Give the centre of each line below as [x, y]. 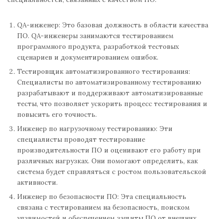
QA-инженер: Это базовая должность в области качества [113, 25]
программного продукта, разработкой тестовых [98, 47]
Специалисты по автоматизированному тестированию [109, 82]
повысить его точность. [57, 115]
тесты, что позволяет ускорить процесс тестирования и [112, 104]
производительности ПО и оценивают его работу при [109, 150]
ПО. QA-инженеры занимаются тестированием [95, 36]
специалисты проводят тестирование [81, 140]
